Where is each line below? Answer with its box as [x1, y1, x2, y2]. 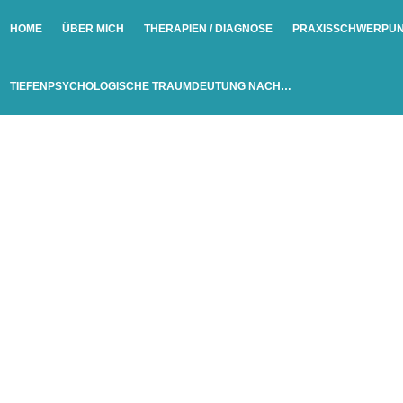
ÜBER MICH [62, 22, 124, 35]
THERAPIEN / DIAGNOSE [144, 22, 273, 35]
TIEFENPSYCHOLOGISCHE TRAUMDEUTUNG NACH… [10, 80, 291, 93]
